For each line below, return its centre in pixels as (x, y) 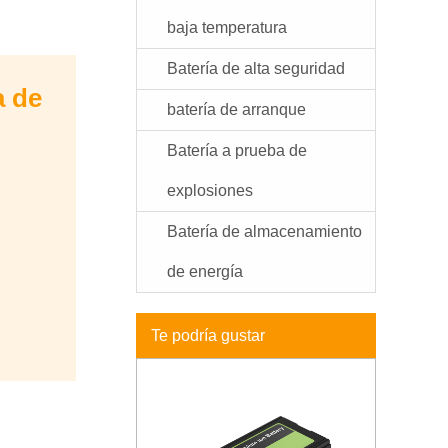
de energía (205, 271)
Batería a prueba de (237, 150)
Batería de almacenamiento (264, 231)
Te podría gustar (208, 335)
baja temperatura (227, 27)
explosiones (210, 190)
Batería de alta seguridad (256, 68)
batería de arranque (236, 109)
